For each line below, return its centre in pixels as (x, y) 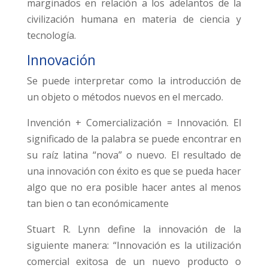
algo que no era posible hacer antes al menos (134, 188)
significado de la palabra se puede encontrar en (134, 139)
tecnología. (51, 36)
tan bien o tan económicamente (98, 204)
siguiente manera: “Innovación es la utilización (134, 246)
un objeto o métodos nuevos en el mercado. (125, 97)
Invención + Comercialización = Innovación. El (134, 123)
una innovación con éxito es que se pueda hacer (134, 171)
